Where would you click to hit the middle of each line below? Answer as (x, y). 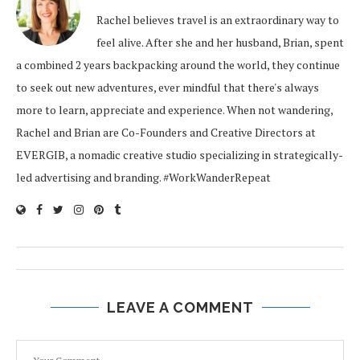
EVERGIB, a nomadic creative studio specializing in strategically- (180, 155)
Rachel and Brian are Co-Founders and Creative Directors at (166, 132)
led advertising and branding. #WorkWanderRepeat (143, 177)
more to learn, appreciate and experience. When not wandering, (174, 110)
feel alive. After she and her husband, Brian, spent (220, 42)
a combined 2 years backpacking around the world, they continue (178, 65)
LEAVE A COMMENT (180, 307)
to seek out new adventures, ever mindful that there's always (168, 87)
